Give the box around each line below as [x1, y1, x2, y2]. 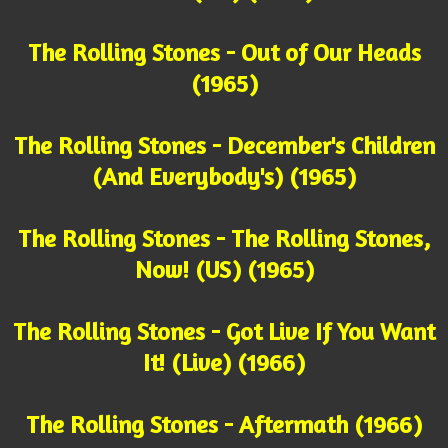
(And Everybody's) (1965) [92, 162, 356, 192]
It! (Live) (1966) [143, 348, 305, 378]
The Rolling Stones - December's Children [13, 131, 435, 161]
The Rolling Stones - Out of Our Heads [27, 38, 421, 68]
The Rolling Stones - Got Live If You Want [13, 317, 435, 347]
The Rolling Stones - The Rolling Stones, [18, 224, 430, 254]
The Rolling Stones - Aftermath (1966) [26, 410, 422, 440]
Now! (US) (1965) [134, 255, 314, 285]
